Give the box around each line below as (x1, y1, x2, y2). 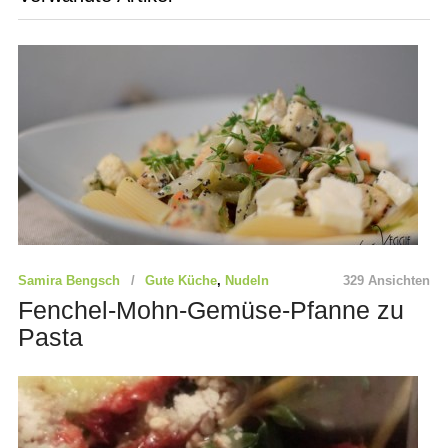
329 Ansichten (343, 272, 431, 288)
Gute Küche (144, 272, 217, 288)
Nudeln (224, 272, 269, 288)
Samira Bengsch (17, 272, 120, 288)
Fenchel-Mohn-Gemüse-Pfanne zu (17, 295, 404, 324)
